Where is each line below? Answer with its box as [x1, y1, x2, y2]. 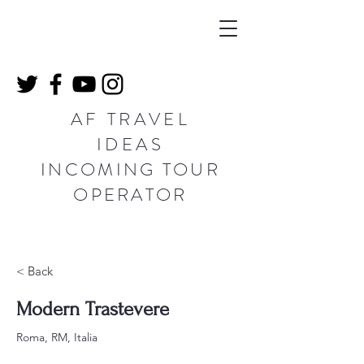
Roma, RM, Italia [16, 330, 97, 344]
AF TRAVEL [70, 106, 191, 132]
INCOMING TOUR [41, 157, 220, 182]
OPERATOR [73, 182, 188, 207]
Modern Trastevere [16, 298, 169, 320]
